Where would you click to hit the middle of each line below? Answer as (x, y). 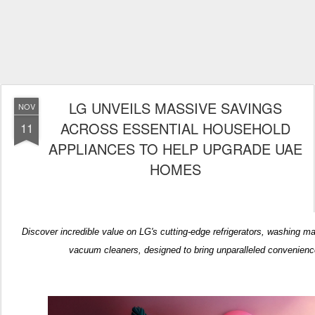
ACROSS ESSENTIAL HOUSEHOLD (175, 128)
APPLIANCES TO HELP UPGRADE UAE (175, 149)
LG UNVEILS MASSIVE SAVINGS (175, 108)
